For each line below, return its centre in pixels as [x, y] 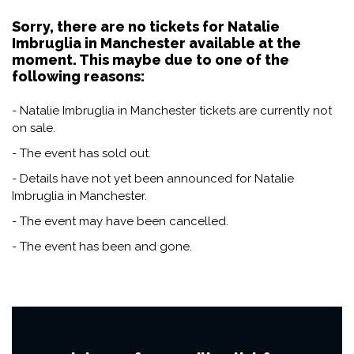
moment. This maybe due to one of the [151, 59]
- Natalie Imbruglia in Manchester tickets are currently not [172, 110]
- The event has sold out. [81, 153]
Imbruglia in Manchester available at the [156, 43]
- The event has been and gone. [102, 246]
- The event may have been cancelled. [120, 221]
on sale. [34, 128]
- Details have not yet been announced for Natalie [153, 178]
